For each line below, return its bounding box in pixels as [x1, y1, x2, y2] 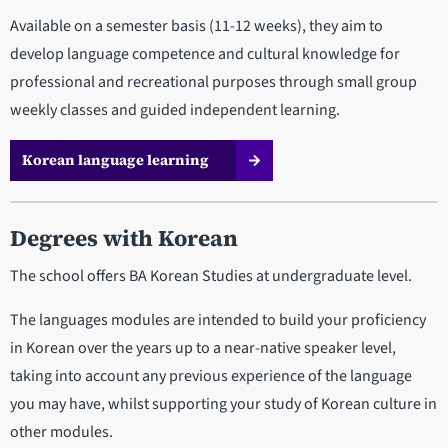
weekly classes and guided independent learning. [10, 99, 340, 122]
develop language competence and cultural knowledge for [10, 43, 400, 66]
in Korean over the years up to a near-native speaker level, [10, 337, 396, 360]
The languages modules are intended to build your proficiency [10, 309, 426, 332]
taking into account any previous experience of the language [10, 365, 412, 388]
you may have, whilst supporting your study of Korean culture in [10, 393, 437, 416]
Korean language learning [22, 150, 209, 171]
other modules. [10, 421, 116, 444]
